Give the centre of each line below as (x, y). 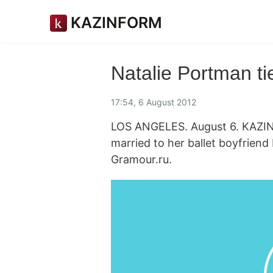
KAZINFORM (116, 23)
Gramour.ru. (141, 159)
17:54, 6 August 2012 (154, 102)
